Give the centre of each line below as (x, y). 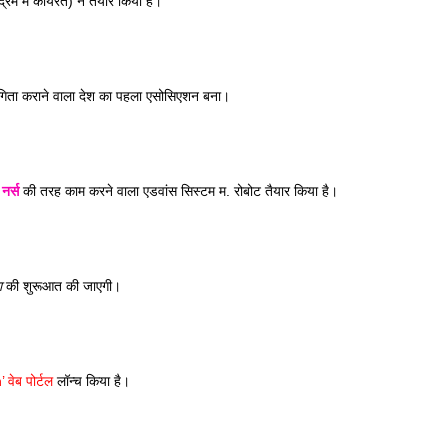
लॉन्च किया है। (93, 381)
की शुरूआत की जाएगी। (63, 286)
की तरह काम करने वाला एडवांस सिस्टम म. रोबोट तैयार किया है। (180, 191)
